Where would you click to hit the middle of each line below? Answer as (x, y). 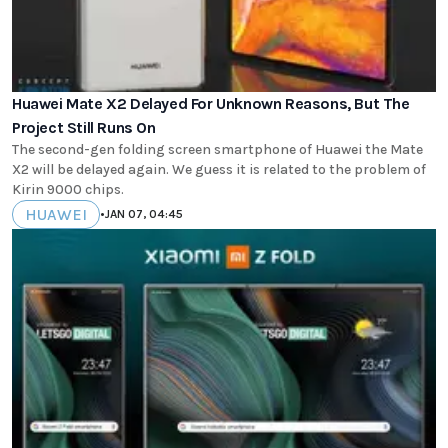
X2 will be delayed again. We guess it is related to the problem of (219, 169)
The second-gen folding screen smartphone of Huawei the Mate (217, 149)
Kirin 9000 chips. (68, 189)
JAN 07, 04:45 (144, 214)
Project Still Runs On (84, 127)
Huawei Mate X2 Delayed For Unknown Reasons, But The (211, 103)
